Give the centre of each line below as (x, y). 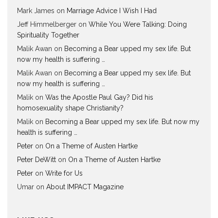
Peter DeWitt (36, 160)
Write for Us (64, 173)
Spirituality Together (48, 35)
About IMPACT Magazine (85, 187)
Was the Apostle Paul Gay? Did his (99, 98)
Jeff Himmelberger (47, 25)
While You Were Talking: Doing (138, 25)
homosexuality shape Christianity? (70, 108)
